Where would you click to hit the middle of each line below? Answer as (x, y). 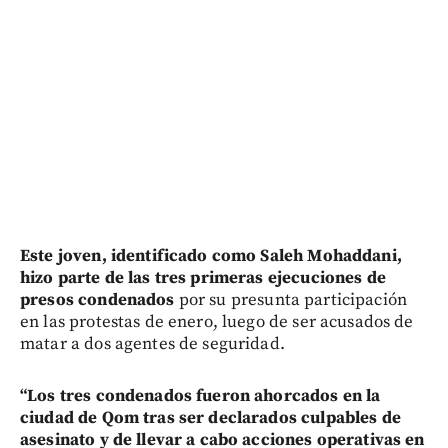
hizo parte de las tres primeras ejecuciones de (203, 277)
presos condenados (97, 299)
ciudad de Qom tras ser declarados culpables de (210, 417)
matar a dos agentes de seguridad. (152, 343)
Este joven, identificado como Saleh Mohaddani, (211, 255)
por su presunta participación (291, 299)
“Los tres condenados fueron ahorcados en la (200, 395)
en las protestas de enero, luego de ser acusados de (217, 321)
